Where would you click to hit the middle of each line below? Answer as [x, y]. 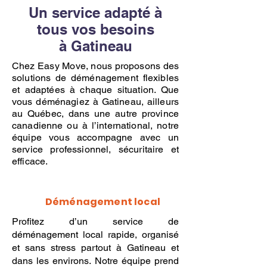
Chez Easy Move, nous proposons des [95, 66]
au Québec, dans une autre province [95, 114]
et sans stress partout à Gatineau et [95, 248]
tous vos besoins [95, 29]
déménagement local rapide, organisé [95, 235]
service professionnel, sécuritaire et [95, 149]
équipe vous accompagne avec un [95, 137]
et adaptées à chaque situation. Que [95, 90]
